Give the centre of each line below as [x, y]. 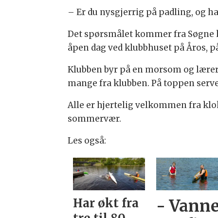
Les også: [87, 140]
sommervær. [95, 118]
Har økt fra [106, 203]
